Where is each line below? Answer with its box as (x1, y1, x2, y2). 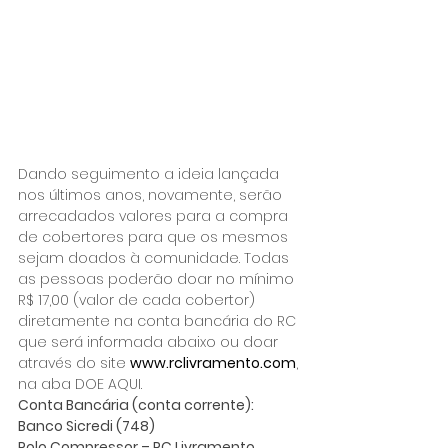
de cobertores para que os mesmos (18, 226, 292, 247)
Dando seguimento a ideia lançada (18, 163, 283, 184)
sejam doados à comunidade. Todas (18, 247, 293, 268)
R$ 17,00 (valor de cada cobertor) (18, 289, 259, 310)
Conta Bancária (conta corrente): (18, 394, 254, 415)
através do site (18, 352, 130, 373)
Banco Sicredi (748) (18, 415, 155, 436)
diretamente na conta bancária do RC (18, 310, 300, 331)
